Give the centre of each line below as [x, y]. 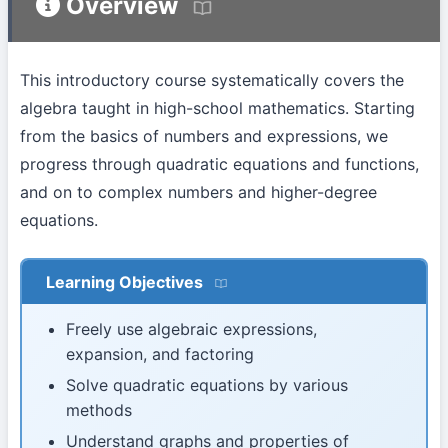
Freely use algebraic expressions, [191, 328]
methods [99, 409]
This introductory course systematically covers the [212, 79]
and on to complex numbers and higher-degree [198, 191]
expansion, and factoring [160, 353]
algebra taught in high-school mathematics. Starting [217, 107]
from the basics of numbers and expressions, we [204, 135]
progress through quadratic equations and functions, [219, 163]
